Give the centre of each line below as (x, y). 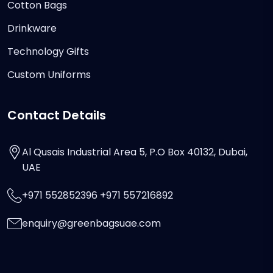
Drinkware (32, 29)
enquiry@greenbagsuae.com (91, 224)
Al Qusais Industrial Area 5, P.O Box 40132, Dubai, (135, 152)
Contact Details (57, 115)
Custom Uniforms (49, 75)
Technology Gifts (48, 52)
